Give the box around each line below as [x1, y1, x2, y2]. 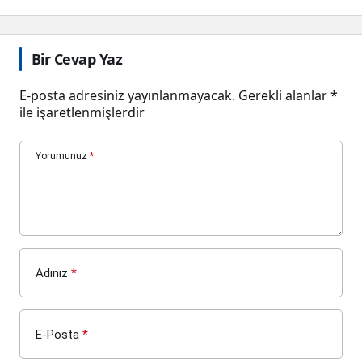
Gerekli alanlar [238, 86, 330, 104]
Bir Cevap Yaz [32, 48, 122, 69]
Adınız [36, 265, 68, 280]
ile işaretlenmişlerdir [19, 103, 145, 121]
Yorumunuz [36, 149, 87, 162]
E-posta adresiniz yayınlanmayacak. [19, 86, 235, 104]
